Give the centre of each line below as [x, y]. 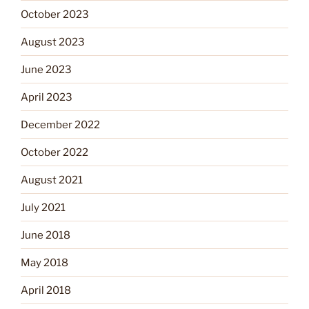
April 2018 [46, 290]
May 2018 [44, 262]
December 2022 [60, 124]
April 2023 [47, 97]
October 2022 [54, 152]
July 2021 [43, 207]
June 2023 [46, 69]
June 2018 [46, 235]
